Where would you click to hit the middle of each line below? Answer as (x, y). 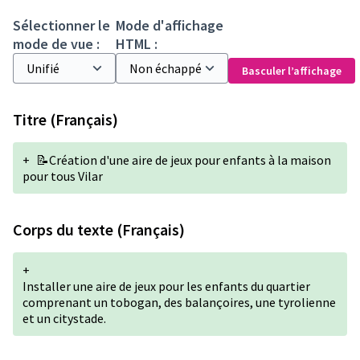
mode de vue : (56, 44)
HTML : (137, 44)
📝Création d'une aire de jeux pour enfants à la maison (184, 160)
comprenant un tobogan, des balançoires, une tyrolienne (179, 302)
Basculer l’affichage (292, 71)
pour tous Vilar (63, 176)
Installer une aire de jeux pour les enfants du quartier (166, 286)
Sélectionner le (61, 25)
